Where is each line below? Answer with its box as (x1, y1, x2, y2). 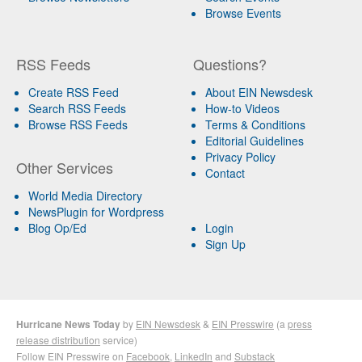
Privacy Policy (204, 148, 276, 165)
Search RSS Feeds (28, 99, 126, 116)
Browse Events (204, 4, 281, 21)
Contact (204, 164, 245, 181)
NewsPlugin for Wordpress (28, 203, 164, 220)
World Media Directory (28, 187, 142, 204)
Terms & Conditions (204, 116, 305, 133)
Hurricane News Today (16, 316, 120, 331)
